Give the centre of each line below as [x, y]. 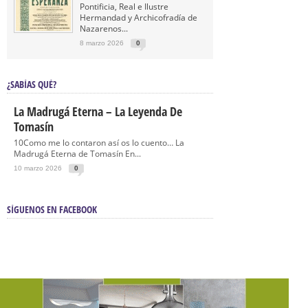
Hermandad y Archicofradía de [139, 18]
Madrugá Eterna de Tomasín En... [77, 154]
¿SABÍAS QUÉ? [32, 84]
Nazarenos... [104, 29]
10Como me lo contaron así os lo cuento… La [99, 143]
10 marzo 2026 [38, 168]
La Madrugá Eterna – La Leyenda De [98, 111]
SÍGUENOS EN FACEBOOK [52, 209]
